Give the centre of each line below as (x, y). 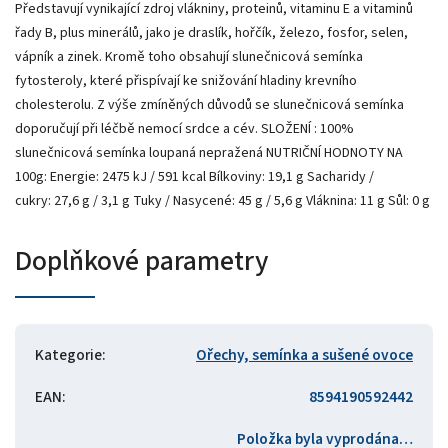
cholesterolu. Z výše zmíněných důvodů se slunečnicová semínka (209, 104)
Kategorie (68, 354)
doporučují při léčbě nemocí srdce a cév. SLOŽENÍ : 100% (184, 128)
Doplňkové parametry (141, 260)
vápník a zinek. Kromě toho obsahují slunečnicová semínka (189, 56)
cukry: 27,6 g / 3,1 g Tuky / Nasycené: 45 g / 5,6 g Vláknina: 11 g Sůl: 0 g (222, 200)
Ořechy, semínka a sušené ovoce (304, 354)
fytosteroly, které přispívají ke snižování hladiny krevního (186, 80)
